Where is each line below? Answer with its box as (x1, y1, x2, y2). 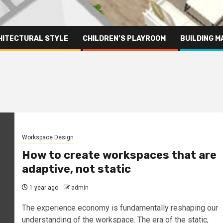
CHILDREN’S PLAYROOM (83, 34, 166, 43)
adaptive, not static (21, 162, 131, 176)
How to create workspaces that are (21, 148, 217, 162)
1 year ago (27, 184, 58, 192)
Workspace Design (21, 134, 74, 141)
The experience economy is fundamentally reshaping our (21, 203, 218, 213)
